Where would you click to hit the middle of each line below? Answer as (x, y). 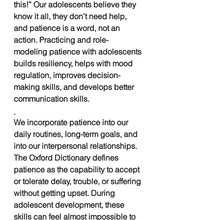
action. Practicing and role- (61, 40)
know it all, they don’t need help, (71, 16)
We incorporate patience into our (72, 122)
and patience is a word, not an (68, 28)
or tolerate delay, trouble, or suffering (78, 181)
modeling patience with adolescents (79, 51)
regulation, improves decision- (67, 75)
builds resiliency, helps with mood (74, 63)
